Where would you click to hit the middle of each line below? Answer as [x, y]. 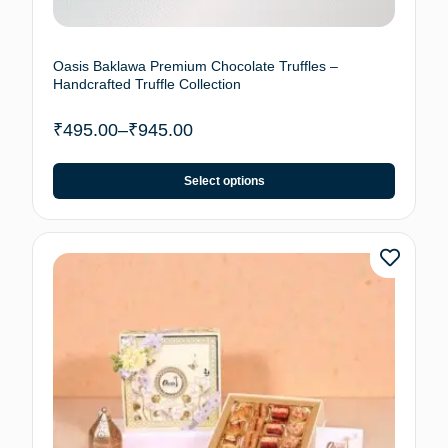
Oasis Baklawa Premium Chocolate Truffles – [195, 66]
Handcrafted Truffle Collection [147, 84]
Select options [224, 181]
